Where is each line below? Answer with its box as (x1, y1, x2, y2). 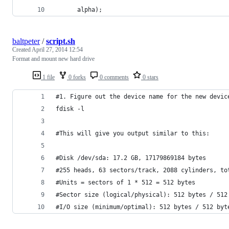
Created (12, 45, 32, 53)
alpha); (56, 6, 102, 13)
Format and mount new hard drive (12, 55, 95, 62)
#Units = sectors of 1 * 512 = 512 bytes (56, 178, 195, 186)
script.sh (46, 36, 75, 45)
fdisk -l (56, 105, 84, 112)
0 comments (98, 73, 129, 81)
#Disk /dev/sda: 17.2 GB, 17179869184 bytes (56, 154, 206, 162)
